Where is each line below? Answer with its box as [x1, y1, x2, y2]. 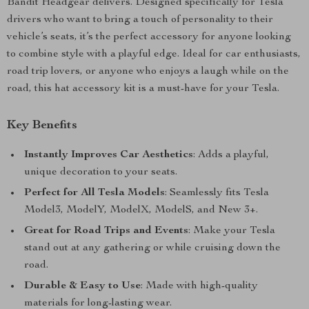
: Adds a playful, [193, 150, 269, 161]
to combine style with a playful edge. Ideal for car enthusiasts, [7, 49, 301, 60]
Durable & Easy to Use [24, 281, 141, 292]
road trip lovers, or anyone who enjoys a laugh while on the [7, 66, 289, 77]
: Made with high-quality [141, 281, 258, 292]
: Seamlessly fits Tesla [165, 188, 269, 199]
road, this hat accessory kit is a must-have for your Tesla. [7, 83, 279, 94]
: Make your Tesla [188, 226, 275, 237]
